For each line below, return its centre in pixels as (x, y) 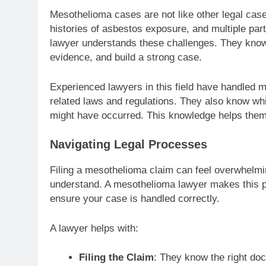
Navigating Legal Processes (129, 145)
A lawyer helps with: (94, 228)
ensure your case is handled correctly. (135, 199)
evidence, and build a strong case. (126, 58)
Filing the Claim (116, 258)
